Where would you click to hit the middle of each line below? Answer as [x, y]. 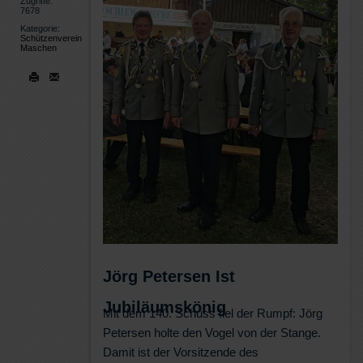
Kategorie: [40, 29]
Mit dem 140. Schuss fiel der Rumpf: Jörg [213, 313]
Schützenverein [51, 38]
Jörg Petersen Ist [169, 276]
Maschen [38, 48]
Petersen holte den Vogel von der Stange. [212, 332]
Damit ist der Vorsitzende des [181, 352]
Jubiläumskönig [164, 307]
